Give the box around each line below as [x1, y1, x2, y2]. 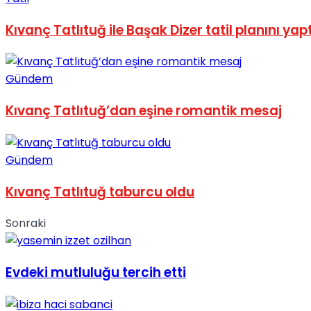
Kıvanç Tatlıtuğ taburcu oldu [6, 182, 194, 201]
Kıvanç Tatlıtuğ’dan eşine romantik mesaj [6, 101, 282, 121]
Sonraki [6, 215, 46, 232]
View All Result [6, 113, 83, 129]
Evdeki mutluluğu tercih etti [6, 263, 186, 283]
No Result [6, 9, 56, 25]
